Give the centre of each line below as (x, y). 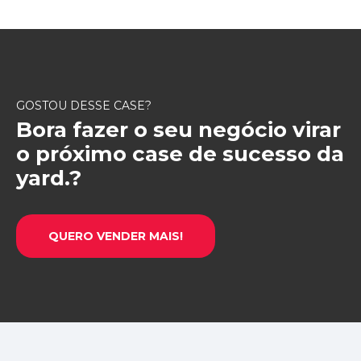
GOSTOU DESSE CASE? (84, 105)
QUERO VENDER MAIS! (116, 236)
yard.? (49, 178)
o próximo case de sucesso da (180, 154)
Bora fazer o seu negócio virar (178, 129)
